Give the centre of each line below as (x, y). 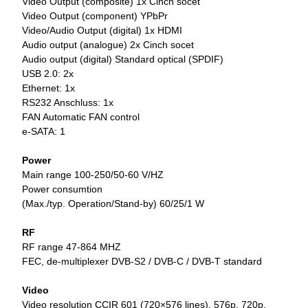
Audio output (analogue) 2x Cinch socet (108, 45)
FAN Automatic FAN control (81, 117)
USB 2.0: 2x (48, 74)
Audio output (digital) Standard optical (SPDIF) (123, 59)
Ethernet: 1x (48, 88)
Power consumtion (62, 189)
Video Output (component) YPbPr (95, 16)
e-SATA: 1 (44, 132)
